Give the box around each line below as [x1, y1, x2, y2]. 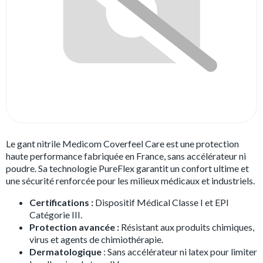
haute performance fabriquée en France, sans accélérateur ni [6, 150, 246, 161]
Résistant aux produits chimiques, [119, 221, 254, 232]
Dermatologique [29, 246, 103, 257]
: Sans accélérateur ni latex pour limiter [103, 246, 257, 257]
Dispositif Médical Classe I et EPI [93, 197, 229, 208]
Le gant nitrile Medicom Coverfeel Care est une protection [6, 138, 239, 149]
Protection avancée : [29, 221, 119, 232]
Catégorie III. [29, 209, 82, 220]
